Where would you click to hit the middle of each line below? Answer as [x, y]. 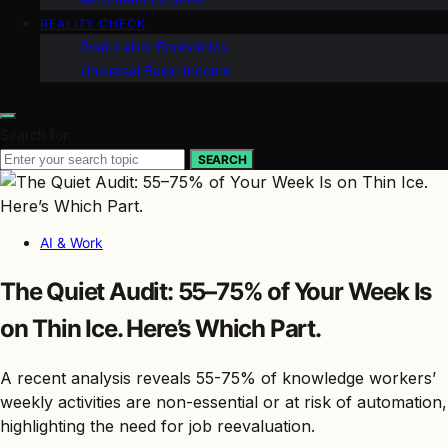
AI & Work [71, 242]
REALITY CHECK [93, 23]
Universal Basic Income [155, 70]
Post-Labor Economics [153, 46]
